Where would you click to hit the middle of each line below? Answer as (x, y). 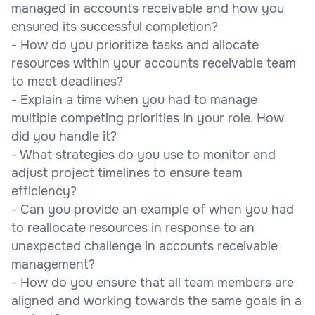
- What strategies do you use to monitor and (143, 154)
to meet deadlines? (67, 81)
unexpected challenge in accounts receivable (144, 246)
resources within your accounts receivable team (154, 63)
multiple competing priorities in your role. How (148, 118)
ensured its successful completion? (115, 26)
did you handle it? (64, 136)
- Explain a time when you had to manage (134, 99)
